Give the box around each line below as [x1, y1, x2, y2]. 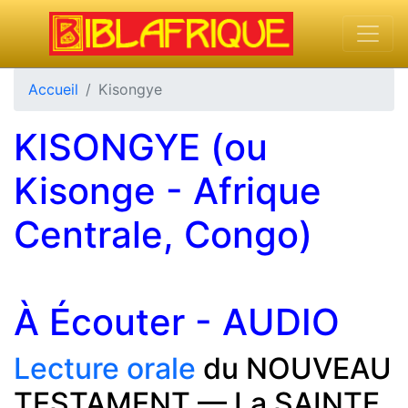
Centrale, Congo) [14, 211, 312, 257]
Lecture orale [14, 350, 196, 386]
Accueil [28, 79, 78, 98]
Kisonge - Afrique [14, 168, 321, 213]
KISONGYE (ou [14, 124, 268, 169]
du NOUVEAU [196, 350, 392, 386]
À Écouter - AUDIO [14, 299, 340, 344]
